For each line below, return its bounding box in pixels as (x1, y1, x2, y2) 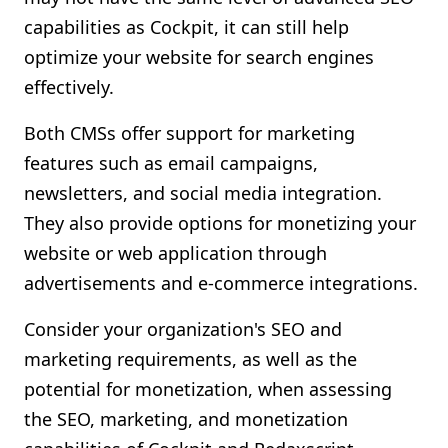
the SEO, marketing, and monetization (24, 407, 348, 431)
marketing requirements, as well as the (24, 347, 357, 371)
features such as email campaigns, (24, 151, 318, 175)
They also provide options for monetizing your (24, 211, 416, 235)
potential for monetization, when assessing (24, 377, 392, 401)
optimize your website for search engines (24, 45, 374, 69)
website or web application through (24, 241, 327, 265)
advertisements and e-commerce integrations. (24, 271, 418, 295)
